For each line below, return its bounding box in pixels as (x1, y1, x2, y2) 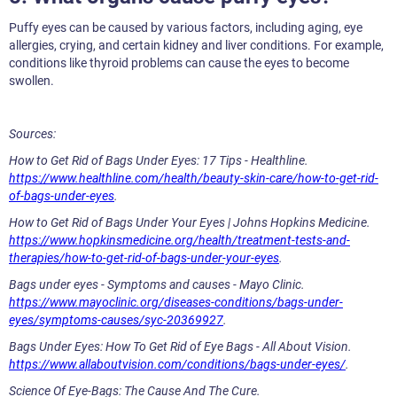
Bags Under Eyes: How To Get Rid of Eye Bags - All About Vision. (9, 339, 352, 354)
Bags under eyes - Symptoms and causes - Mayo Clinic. (9, 277, 305, 292)
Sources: (9, 127, 56, 142)
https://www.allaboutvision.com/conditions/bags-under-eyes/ (9, 357, 346, 372)
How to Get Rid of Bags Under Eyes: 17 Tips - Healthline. (9, 153, 308, 168)
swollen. (9, 74, 54, 89)
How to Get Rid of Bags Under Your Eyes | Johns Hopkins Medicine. (9, 215, 370, 230)
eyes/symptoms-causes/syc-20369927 (9, 313, 223, 328)
